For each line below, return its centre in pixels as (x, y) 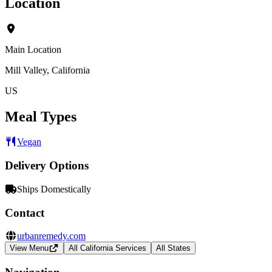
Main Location (33, 49)
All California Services (107, 248)
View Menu (29, 248)
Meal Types (41, 116)
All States (173, 248)
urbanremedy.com (51, 236)
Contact (25, 212)
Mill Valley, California (47, 70)
